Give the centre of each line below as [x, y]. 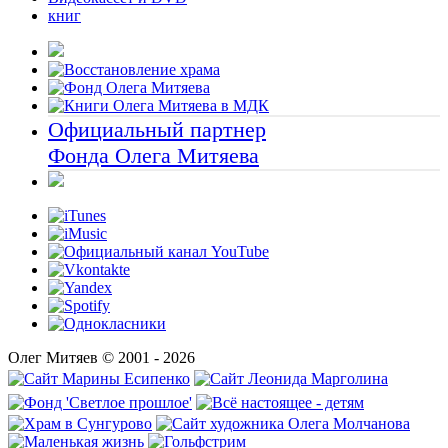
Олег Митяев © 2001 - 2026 [101, 357]
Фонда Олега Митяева [153, 155]
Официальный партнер [157, 129]
